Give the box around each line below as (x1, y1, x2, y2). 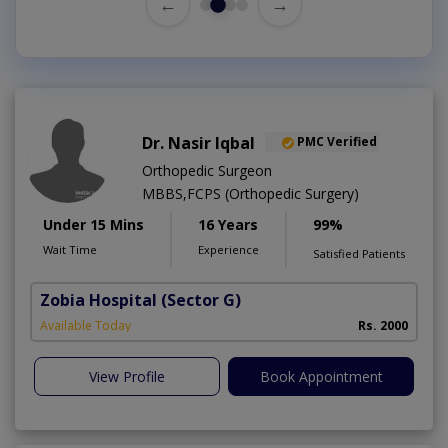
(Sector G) (161, 288, 241, 311)
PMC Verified (297, 133, 377, 151)
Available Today (40, 316, 131, 334)
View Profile (89, 366, 165, 386)
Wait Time (43, 241, 97, 257)
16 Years (198, 214, 258, 234)
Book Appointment (259, 366, 383, 386)
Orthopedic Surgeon (142, 160, 272, 180)
